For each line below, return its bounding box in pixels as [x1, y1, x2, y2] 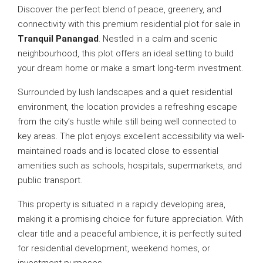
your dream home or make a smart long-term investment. [18, 63, 243, 73]
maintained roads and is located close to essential [18, 146, 218, 156]
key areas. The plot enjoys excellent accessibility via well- [18, 131, 244, 141]
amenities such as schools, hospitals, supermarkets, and [18, 160, 242, 171]
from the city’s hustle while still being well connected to [18, 116, 237, 127]
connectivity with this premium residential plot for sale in [18, 19, 240, 29]
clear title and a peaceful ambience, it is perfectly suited [18, 228, 241, 239]
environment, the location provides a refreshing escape [18, 102, 237, 112]
